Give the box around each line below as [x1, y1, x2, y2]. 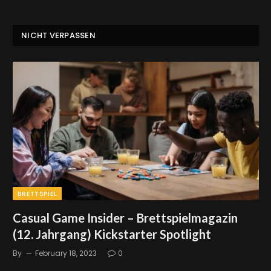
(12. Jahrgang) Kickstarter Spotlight [13, 226, 211, 241]
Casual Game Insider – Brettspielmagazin [13, 210, 238, 225]
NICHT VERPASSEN [21, 29, 96, 41]
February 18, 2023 [35, 247, 97, 258]
